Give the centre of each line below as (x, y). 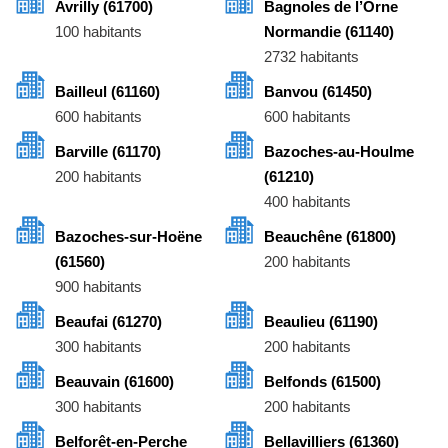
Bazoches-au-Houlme (339, 152)
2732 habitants (311, 57)
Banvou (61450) (318, 92)
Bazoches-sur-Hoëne (128, 237)
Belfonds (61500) (322, 382)
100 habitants (98, 32)
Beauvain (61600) (114, 382)
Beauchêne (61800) (330, 237)
